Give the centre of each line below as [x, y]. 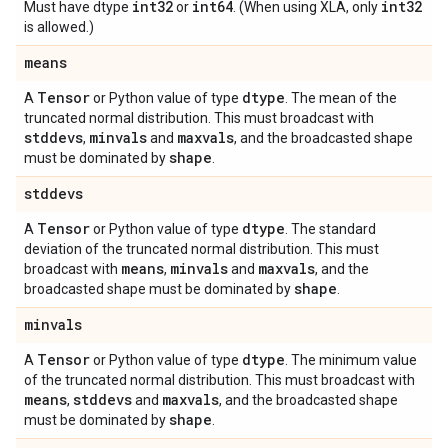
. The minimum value [351, 360]
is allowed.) [59, 27]
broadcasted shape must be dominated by [159, 289]
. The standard [330, 229]
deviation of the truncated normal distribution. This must [201, 249]
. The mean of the [341, 98]
